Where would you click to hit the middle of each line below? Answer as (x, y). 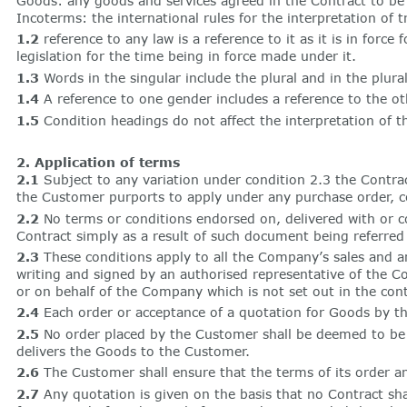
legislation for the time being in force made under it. (186, 56)
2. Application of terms (98, 163)
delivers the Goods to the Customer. (133, 351)
